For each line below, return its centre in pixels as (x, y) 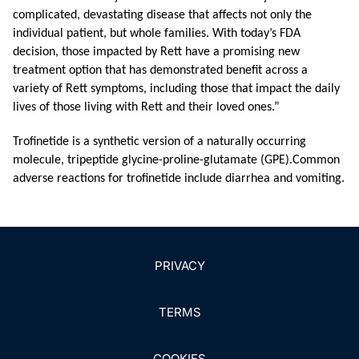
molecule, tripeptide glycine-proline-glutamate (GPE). (153, 160)
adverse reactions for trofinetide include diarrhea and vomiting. (179, 179)
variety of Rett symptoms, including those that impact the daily (176, 89)
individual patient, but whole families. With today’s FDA (157, 34)
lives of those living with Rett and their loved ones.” (146, 107)
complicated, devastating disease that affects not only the (162, 15)
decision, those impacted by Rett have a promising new (156, 52)
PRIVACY (179, 266)
